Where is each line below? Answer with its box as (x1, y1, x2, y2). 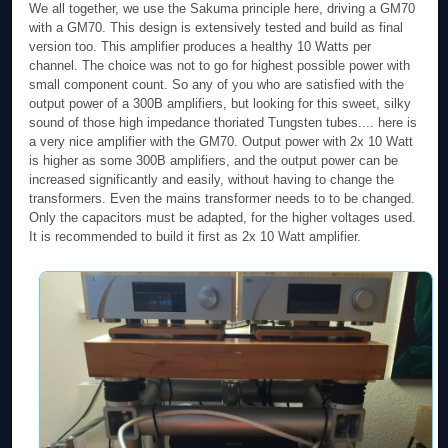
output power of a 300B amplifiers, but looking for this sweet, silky (29, 95, 412, 111)
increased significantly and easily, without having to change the (29, 171, 395, 187)
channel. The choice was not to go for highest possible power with (29, 57, 411, 73)
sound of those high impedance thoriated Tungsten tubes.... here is (29, 114, 418, 130)
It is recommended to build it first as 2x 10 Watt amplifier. (29, 228, 362, 244)
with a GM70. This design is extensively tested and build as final (29, 19, 404, 35)
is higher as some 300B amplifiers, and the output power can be (29, 152, 399, 168)
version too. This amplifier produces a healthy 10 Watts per (29, 38, 372, 54)
